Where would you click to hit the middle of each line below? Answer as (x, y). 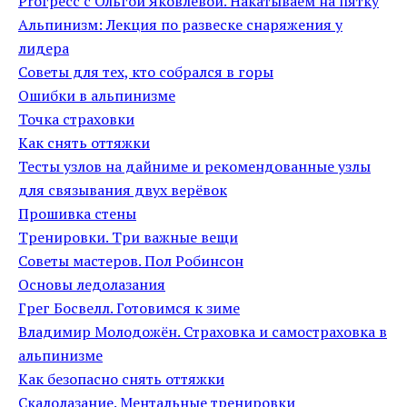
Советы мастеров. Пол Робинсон (131, 261)
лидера (44, 48)
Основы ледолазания (92, 284)
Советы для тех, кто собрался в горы (146, 72)
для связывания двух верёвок (123, 190)
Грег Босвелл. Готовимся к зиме (129, 308)
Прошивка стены (77, 213)
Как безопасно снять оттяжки (121, 379)
